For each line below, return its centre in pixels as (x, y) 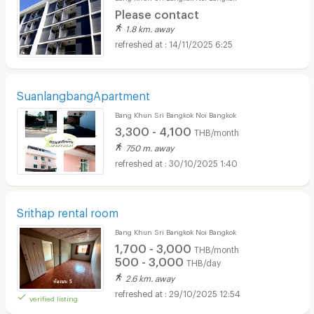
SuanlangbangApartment (83, 93)
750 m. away (149, 146)
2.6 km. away (150, 277)
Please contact (157, 12)
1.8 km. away (149, 27)
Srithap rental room (67, 210)
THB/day (203, 261)
